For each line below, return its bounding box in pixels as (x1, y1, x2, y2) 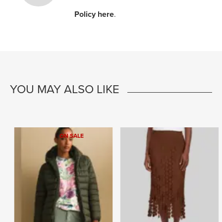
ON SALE (59, 132, 84, 139)
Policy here (74, 9, 114, 19)
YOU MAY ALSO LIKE (10, 82, 119, 97)
